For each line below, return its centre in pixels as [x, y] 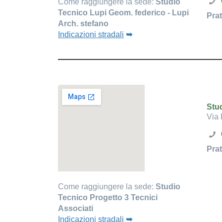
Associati [76, 208]
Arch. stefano [83, 24]
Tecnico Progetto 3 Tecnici [108, 197]
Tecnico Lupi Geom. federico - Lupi [123, 13]
